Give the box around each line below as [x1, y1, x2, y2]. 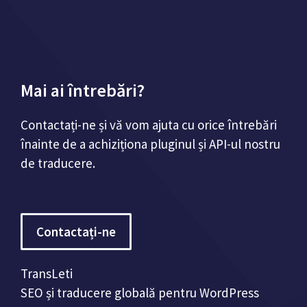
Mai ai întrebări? [21, 79, 145, 101]
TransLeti [21, 265, 73, 282]
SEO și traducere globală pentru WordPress [21, 284, 259, 301]
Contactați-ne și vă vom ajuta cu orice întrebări [21, 116, 277, 133]
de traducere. [21, 155, 95, 171]
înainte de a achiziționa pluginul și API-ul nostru [21, 136, 280, 152]
